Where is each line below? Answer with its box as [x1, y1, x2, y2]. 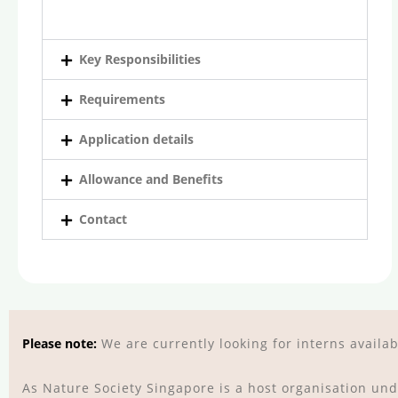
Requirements [79, 91, 165, 107]
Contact [79, 211, 127, 227]
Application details [79, 131, 194, 147]
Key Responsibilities [79, 51, 201, 68]
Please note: [22, 335, 97, 352]
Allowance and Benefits [79, 171, 223, 187]
